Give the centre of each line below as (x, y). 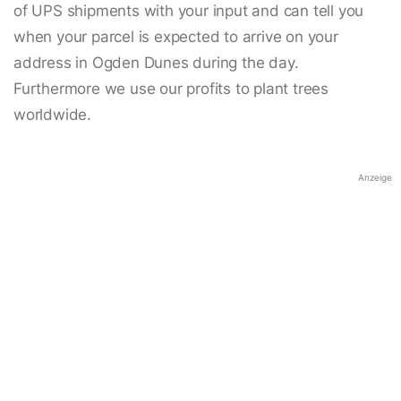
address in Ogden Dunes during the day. (156, 63)
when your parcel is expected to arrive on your (176, 37)
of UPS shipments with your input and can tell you (189, 11)
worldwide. (53, 115)
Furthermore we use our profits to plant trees (171, 89)
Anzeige (375, 178)
